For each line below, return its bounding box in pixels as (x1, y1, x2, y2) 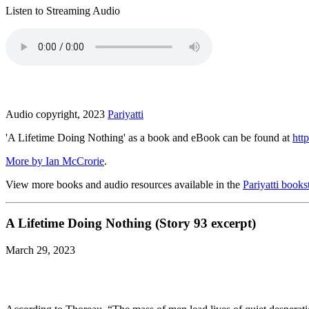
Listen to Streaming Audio (6, 4, 120, 17)
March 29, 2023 (6, 244, 75, 257)
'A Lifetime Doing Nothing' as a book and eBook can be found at (6, 131, 292, 143)
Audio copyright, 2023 (6, 108, 108, 120)
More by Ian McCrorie (6, 154, 104, 167)
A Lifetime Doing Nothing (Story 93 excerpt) (6, 216, 256, 231)
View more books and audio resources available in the (6, 178, 243, 190)
